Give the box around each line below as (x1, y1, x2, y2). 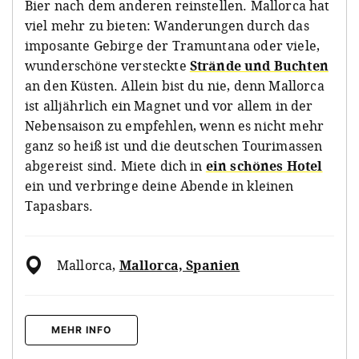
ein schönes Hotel (205, 156, 323, 175)
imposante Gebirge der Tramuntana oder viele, (25, 36, 321, 54)
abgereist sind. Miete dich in (25, 156, 206, 175)
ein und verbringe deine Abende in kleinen (25, 176, 294, 195)
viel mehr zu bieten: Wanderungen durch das (25, 16, 309, 34)
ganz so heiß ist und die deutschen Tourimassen (25, 136, 323, 155)
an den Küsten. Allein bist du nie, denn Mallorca (25, 76, 325, 95)
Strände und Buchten (189, 56, 329, 75)
